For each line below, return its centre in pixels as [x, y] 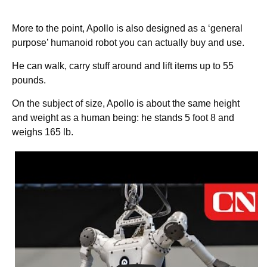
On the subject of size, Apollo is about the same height [126, 103]
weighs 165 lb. [43, 132]
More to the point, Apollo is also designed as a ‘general [127, 28]
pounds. [29, 80]
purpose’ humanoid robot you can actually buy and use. [128, 42]
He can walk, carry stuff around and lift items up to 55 [123, 66]
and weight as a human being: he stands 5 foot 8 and [123, 117]
